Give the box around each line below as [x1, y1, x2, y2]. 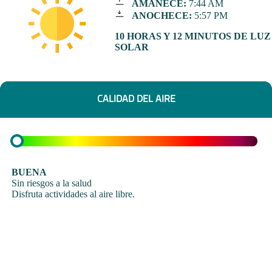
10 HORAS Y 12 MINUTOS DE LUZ [114, 31, 271, 42]
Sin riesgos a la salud [12, 177, 92, 188]
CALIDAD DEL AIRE [97, 91, 175, 106]
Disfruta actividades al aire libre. [12, 188, 135, 199]
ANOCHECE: [131, 10, 192, 21]
